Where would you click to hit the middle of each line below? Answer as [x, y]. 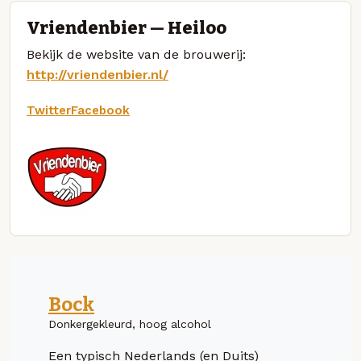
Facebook [100, 110]
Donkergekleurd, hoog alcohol [130, 324]
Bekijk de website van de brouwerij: [136, 54]
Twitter [49, 110]
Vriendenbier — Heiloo [127, 28]
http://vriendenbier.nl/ [98, 74]
